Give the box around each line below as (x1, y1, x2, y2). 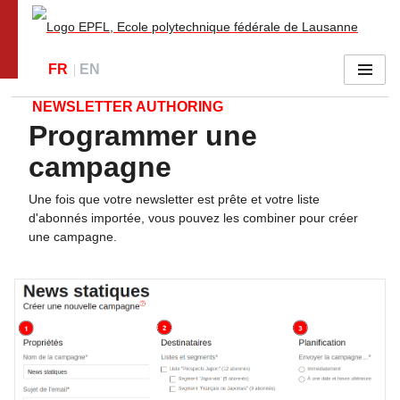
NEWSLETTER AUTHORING (32, 99, 223, 115)
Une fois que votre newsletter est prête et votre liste (29, 192, 320, 207)
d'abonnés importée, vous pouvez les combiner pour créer (29, 211, 358, 226)
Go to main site (13, 32, 100, 46)
